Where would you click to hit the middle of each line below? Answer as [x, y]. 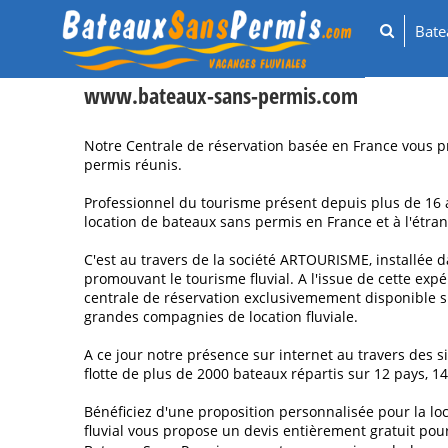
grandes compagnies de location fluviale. [221, 316]
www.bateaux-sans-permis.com [221, 95]
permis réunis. [133, 164]
